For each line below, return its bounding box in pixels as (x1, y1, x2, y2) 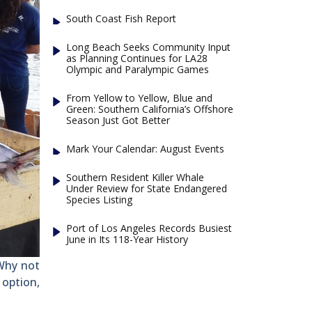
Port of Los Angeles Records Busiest (66, 221, 233, 235)
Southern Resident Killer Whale (66, 170, 205, 184)
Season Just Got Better (66, 113, 171, 127)
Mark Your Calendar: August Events (66, 141, 225, 155)
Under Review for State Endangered (66, 181, 228, 195)
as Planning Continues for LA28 (66, 51, 208, 65)
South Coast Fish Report (66, 11, 177, 25)
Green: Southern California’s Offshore (66, 102, 234, 116)
